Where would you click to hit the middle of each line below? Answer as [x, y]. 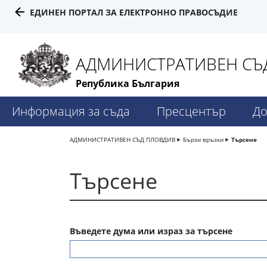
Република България [128, 83]
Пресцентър [191, 111]
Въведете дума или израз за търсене [151, 231]
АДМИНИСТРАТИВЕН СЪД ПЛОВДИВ [122, 140]
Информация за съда [71, 111]
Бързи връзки [203, 140]
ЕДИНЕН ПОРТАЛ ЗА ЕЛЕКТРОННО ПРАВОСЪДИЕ [134, 12]
